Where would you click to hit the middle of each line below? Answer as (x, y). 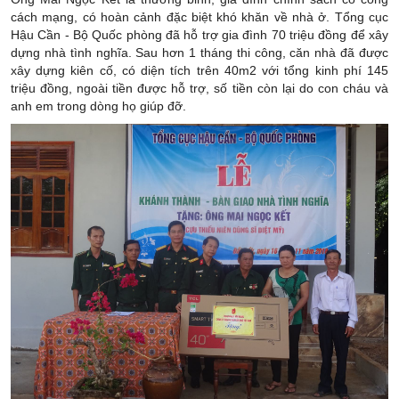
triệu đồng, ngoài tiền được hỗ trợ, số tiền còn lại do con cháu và (199, 89)
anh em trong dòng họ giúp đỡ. (98, 106)
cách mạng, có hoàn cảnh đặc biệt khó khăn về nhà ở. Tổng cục (199, 17)
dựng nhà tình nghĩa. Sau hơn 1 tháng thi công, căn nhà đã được (199, 53)
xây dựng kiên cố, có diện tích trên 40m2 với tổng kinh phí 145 (199, 71)
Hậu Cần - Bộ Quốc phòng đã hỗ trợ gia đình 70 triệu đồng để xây (199, 35)
